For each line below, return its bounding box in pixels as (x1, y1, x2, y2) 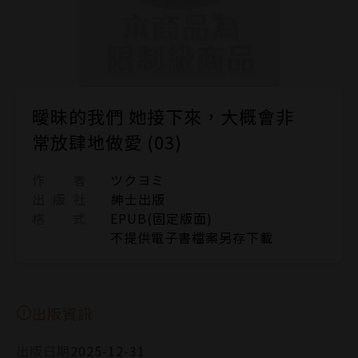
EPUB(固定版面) (110, 208, 213, 228)
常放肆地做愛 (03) (32, 128, 182, 154)
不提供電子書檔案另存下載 (110, 227, 273, 247)
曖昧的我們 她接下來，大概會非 (32, 102, 294, 129)
